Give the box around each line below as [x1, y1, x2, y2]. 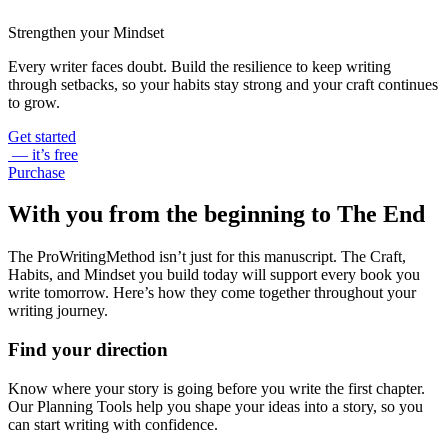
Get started [8, 127, 76, 145]
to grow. [8, 93, 60, 111]
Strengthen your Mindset [8, 23, 164, 41]
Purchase [8, 163, 65, 181]
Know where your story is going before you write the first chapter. [8, 379, 425, 397]
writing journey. [8, 302, 108, 320]
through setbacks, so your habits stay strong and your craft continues [8, 75, 438, 93]
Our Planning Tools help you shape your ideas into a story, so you [8, 397, 423, 415]
